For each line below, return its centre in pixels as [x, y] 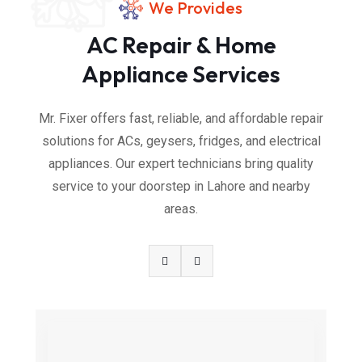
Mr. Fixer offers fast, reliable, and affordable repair [181, 119]
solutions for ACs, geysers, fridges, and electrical [181, 141]
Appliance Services [181, 74]
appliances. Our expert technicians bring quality [181, 164]
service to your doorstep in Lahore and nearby [181, 187]
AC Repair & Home [181, 45]
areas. [181, 209]
